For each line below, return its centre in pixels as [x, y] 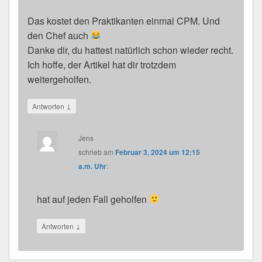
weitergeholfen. [59, 79]
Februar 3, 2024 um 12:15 [158, 152]
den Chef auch [59, 35]
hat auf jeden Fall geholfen [93, 199]
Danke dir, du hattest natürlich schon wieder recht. [130, 50]
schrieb [90, 151]
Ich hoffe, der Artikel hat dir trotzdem [102, 64]
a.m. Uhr [93, 166]
